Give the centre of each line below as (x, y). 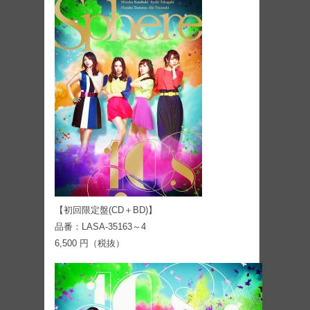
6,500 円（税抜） (90, 243)
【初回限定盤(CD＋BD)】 (106, 210)
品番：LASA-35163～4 (100, 226)
